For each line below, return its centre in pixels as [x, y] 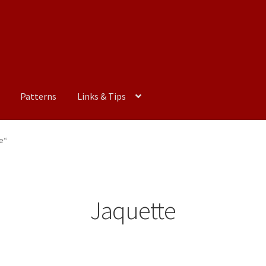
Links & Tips [101, 96]
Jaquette [133, 210]
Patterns [38, 96]
